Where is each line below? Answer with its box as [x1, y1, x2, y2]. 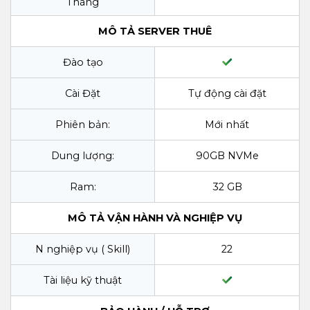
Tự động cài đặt [188, 86, 266, 100]
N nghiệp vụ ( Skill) [35, 242, 130, 255]
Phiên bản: [55, 118, 110, 131]
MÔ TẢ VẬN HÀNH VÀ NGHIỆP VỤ [68, 211, 242, 224]
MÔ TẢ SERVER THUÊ [98, 24, 212, 37]
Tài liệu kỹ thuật [44, 273, 122, 286]
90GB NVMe [195, 149, 259, 162]
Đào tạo [62, 55, 103, 69]
